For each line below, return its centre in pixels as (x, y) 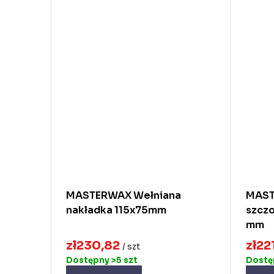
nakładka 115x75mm (116, 210)
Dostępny (89, 260)
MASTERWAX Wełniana (124, 196)
